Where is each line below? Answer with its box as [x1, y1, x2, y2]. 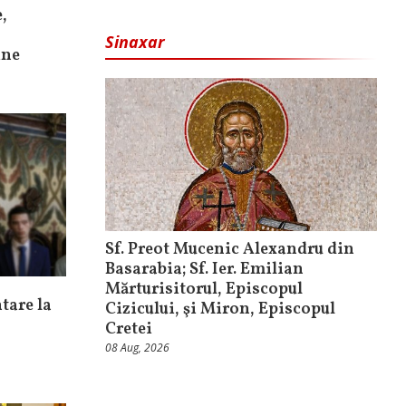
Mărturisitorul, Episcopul [105, 277, 303, 301]
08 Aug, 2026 [105, 339, 169, 355]
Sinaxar [105, 30, 165, 53]
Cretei [105, 317, 152, 341]
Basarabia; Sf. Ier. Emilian [105, 257, 304, 281]
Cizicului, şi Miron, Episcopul [105, 297, 335, 321]
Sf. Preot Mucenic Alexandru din [105, 237, 354, 261]
